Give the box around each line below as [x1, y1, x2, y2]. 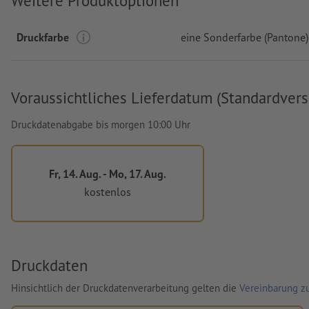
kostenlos [83, 184, 131, 199]
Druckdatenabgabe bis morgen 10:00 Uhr [11, 117, 190, 131]
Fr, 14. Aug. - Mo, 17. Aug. [48, 166, 166, 181]
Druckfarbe [17, 30, 69, 44]
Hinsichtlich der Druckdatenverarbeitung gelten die [11, 281, 239, 295]
